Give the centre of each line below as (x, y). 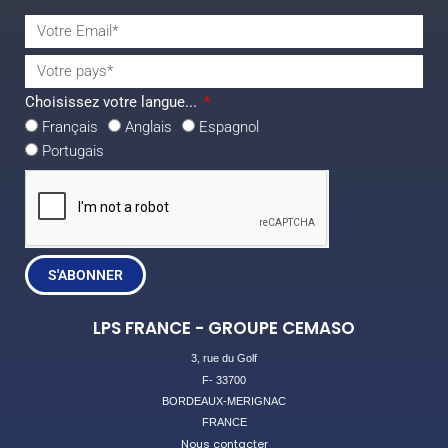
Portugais (73, 151)
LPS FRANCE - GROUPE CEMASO (224, 328)
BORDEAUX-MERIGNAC (224, 400)
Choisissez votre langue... (113, 102)
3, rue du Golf (224, 358)
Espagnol (229, 127)
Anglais (148, 127)
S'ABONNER (85, 275)
